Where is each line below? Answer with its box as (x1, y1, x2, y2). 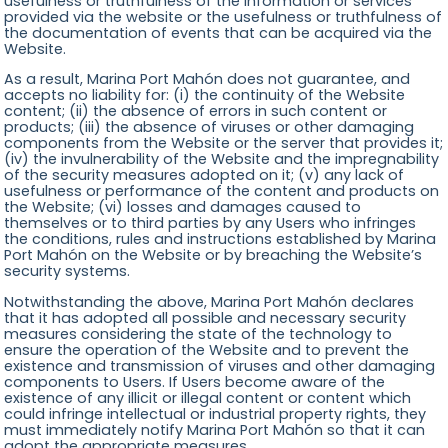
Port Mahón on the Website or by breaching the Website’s (4, 245, 423, 266)
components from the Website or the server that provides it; (4, 133, 444, 154)
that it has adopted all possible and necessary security (4, 307, 407, 328)
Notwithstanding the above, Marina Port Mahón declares (4, 291, 415, 312)
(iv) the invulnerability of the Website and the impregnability (4, 149, 440, 170)
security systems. (4, 261, 131, 282)
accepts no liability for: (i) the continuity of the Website (4, 85, 406, 106)
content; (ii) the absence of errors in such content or (4, 101, 388, 122)
